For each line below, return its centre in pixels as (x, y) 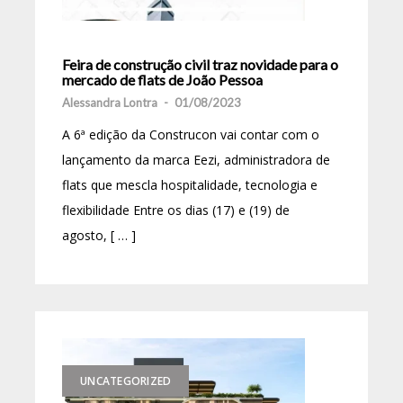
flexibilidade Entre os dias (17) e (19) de (176, 210)
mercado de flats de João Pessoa (162, 80)
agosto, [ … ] (99, 236)
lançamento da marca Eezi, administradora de (196, 160)
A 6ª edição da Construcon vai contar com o (191, 135)
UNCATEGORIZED (126, 381)
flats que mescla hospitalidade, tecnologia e (190, 185)
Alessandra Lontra (110, 103)
